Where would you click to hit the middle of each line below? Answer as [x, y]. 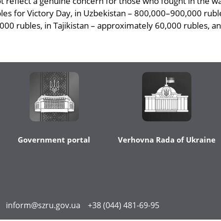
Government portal [54, 140]
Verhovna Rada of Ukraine [167, 140]
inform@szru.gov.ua [43, 205]
